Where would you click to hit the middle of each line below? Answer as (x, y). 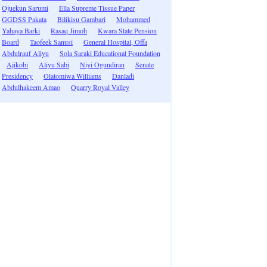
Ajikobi (17, 64)
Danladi (123, 76)
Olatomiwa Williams (72, 76)
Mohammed (133, 19)
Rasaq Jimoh (69, 30)
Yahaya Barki (21, 30)
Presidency (17, 76)
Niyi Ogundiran (102, 64)
